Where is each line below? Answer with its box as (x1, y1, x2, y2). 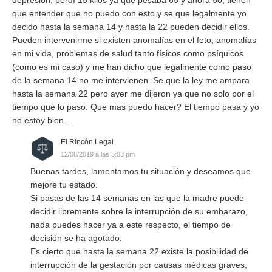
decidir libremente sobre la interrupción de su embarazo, (30, 206, 248, 216)
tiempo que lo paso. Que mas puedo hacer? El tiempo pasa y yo (12, 101, 259, 112)
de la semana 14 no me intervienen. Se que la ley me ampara (12, 75, 250, 85)
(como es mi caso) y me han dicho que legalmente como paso (12, 61, 251, 72)
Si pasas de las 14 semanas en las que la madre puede (30, 192, 244, 203)
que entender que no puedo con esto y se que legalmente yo (12, 8, 246, 18)
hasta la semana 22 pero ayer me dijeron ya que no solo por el (12, 88, 254, 98)
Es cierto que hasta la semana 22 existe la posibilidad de (30, 246, 248, 256)
